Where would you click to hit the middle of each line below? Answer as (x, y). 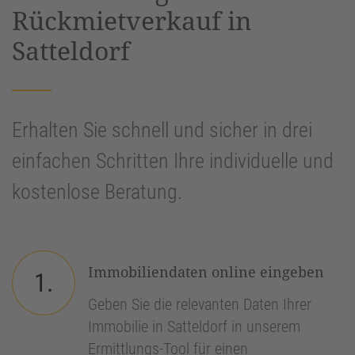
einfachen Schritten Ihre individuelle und (173, 161)
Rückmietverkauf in (132, 21)
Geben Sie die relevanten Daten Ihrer (200, 305)
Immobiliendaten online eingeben (206, 272)
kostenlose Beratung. (97, 192)
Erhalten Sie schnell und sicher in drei (162, 130)
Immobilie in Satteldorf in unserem (194, 327)
